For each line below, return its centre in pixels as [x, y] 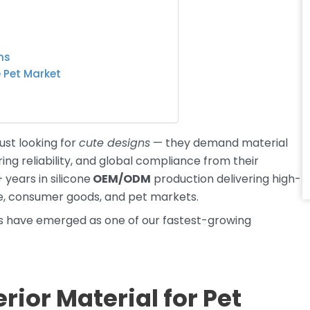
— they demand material [219, 143]
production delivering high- [226, 179]
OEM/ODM [121, 179]
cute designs [115, 143]
